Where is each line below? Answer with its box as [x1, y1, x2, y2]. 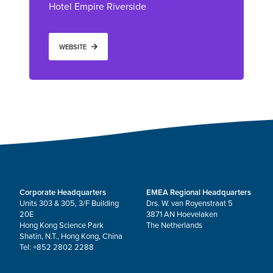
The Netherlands [146, 221, 202, 231]
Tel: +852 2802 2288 [19, 243, 94, 253]
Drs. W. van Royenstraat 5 [146, 199, 233, 209]
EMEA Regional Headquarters [146, 188, 251, 198]
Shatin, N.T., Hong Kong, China [19, 232, 122, 242]
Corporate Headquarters [19, 188, 106, 198]
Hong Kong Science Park [19, 221, 104, 231]
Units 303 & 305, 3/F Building [19, 199, 119, 209]
